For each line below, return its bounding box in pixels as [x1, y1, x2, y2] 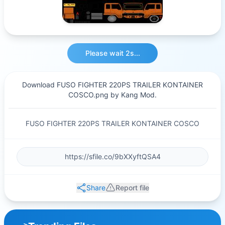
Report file [115, 183, 149, 192]
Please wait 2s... [85, 49, 140, 57]
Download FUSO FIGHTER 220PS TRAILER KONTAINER [22, 80, 203, 89]
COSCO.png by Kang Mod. [68, 90, 157, 99]
